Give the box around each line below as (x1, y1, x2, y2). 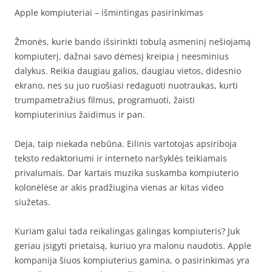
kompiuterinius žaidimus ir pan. (15, 109, 145, 120)
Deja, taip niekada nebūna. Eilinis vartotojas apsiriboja (15, 138, 237, 149)
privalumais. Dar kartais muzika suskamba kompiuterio (15, 167, 239, 178)
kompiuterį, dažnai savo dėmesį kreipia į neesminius (15, 50, 229, 62)
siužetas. (15, 196, 50, 208)
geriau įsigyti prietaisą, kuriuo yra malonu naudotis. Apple (15, 240, 251, 251)
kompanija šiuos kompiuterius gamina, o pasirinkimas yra (15, 254, 250, 266)
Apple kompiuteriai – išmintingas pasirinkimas (15, 7, 203, 18)
